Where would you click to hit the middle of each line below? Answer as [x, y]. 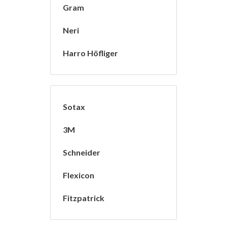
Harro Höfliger [90, 53]
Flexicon [79, 175]
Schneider [82, 153]
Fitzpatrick [84, 198]
